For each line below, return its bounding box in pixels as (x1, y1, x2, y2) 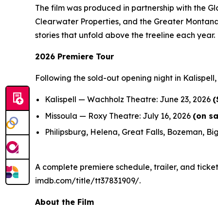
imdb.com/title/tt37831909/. (35, 176, 141, 186)
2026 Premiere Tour (35, 52, 114, 62)
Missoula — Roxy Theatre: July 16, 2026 (45, 110, 193, 121)
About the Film (35, 197, 94, 207)
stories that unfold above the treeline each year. (35, 30, 215, 40)
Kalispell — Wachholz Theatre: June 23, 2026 (45, 94, 213, 105)
